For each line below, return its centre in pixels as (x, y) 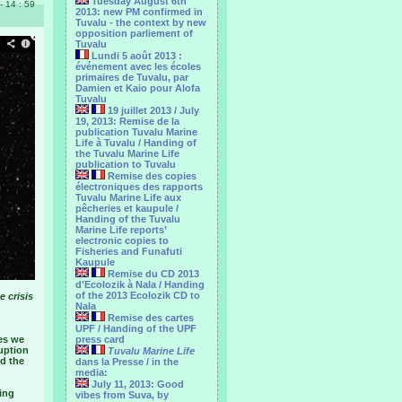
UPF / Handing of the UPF (136, 328)
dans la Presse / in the (127, 362)
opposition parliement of (134, 33)
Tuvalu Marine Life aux (128, 197)
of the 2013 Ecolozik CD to (138, 295)
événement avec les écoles (138, 66)
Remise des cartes (149, 318)
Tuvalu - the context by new (141, 22)
